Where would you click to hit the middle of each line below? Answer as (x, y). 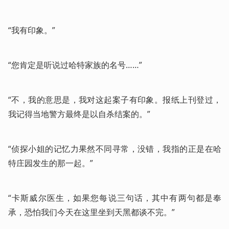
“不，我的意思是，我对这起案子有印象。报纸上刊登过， (115, 100)
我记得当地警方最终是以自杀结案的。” (79, 114)
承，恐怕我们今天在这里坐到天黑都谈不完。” (91, 212)
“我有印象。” (32, 30)
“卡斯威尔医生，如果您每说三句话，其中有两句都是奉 (115, 198)
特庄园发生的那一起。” (51, 163)
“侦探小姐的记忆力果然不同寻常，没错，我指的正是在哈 (115, 149)
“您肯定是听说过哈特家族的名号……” (75, 65)
